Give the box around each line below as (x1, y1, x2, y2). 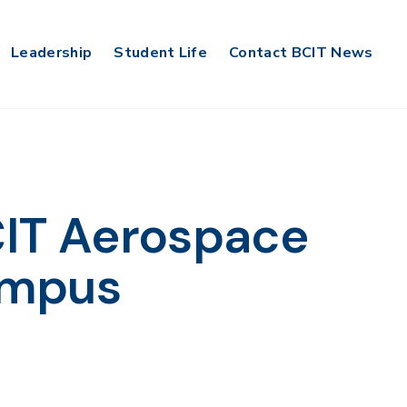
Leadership (11, 43, 93, 63)
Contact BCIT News (229, 43, 373, 63)
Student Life (114, 43, 208, 63)
